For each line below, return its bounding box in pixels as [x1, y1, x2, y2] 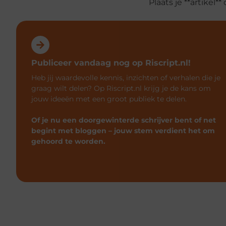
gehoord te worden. [31, 136, 105, 146]
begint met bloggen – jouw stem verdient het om [31, 126, 215, 135]
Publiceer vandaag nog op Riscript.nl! [31, 58, 191, 68]
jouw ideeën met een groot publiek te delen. [31, 94, 187, 103]
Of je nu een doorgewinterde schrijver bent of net [31, 115, 216, 125]
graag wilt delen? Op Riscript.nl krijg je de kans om [31, 83, 211, 93]
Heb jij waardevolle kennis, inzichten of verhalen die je [31, 73, 220, 82]
